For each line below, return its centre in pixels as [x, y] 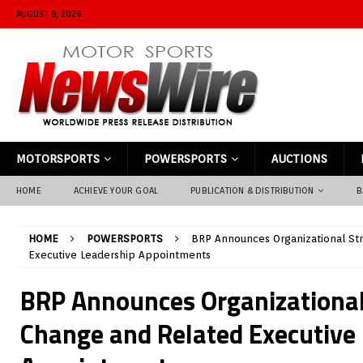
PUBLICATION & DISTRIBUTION [252, 190]
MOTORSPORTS [58, 159]
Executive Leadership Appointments [120, 255]
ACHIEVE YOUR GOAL [116, 190]
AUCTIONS [299, 159]
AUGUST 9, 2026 [49, 14]
